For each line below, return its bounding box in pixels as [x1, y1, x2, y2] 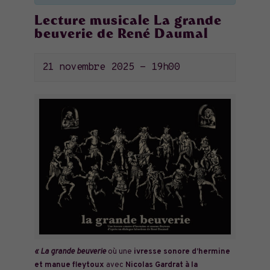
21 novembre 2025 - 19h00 [42, 61, 180, 74]
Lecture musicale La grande [34, 12, 222, 32]
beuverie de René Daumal [34, 25, 208, 45]
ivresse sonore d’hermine [133, 247, 230, 257]
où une [105, 247, 134, 257]
